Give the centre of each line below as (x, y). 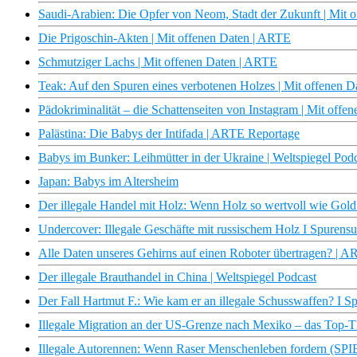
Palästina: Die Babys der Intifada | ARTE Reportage (169, 134)
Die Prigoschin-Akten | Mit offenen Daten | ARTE (165, 38)
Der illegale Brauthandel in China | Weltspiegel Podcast (177, 277)
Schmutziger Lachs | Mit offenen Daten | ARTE (158, 62)
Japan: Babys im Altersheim (108, 182)
